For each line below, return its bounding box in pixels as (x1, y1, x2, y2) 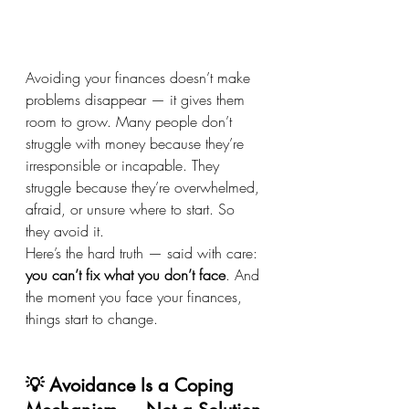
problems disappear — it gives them (26, 89, 249, 110)
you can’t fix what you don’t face (26, 265, 225, 285)
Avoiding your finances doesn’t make (26, 68, 255, 88)
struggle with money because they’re (26, 133, 248, 153)
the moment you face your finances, (26, 287, 246, 307)
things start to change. (26, 309, 158, 329)
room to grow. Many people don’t (26, 111, 236, 131)
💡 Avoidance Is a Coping (26, 373, 239, 397)
